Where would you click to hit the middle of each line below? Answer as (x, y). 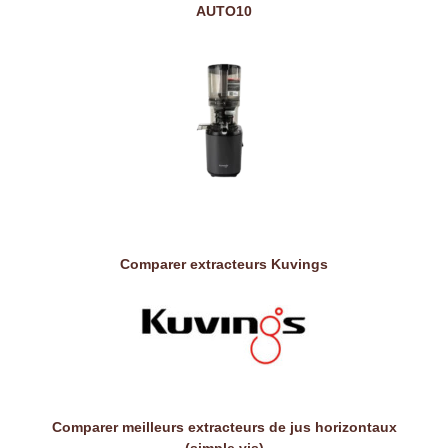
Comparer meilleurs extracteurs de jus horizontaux (224, 427)
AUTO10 (224, 11)
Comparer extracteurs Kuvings (224, 264)
